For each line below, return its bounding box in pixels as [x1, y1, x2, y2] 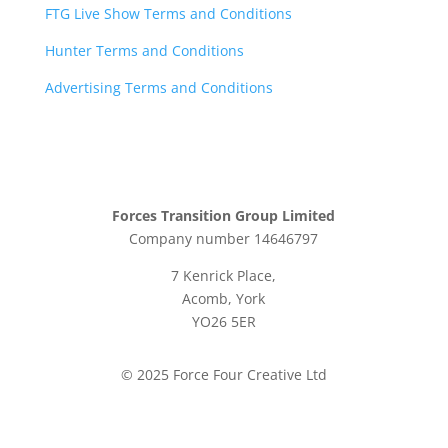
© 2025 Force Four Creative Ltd [120, 364, 327, 384]
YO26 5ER [191, 311, 256, 331]
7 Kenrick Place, [171, 265, 277, 285]
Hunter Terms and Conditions [44, 40, 244, 60]
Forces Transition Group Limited [112, 205, 336, 225]
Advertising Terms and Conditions [44, 77, 273, 97]
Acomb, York [182, 288, 266, 308]
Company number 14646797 [129, 228, 319, 248]
